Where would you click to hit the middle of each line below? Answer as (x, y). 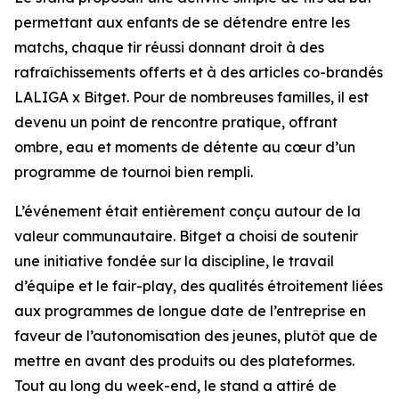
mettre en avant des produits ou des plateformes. (184, 361)
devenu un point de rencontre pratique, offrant (176, 122)
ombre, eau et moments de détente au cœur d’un (185, 147)
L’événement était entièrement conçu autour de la (187, 211)
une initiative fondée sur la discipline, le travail (174, 261)
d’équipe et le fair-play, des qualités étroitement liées (199, 286)
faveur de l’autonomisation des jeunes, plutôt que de (196, 336)
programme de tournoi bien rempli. (134, 172)
